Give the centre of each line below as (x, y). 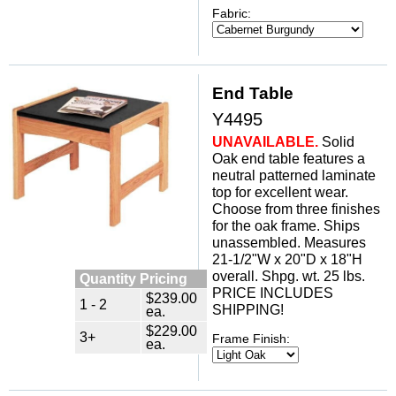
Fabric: (232, 13)
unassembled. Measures (289, 242)
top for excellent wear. (280, 192)
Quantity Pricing (133, 278)
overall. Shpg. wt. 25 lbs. (289, 276)
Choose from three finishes (296, 209)
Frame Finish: (251, 339)
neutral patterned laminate (294, 175)
